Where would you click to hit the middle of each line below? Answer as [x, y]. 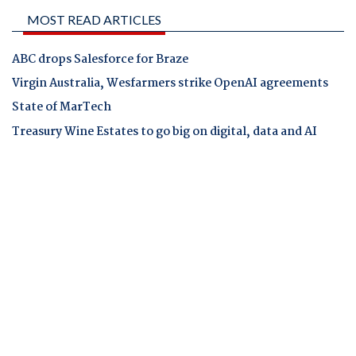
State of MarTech [62, 108]
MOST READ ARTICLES [94, 19]
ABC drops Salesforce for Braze [100, 59]
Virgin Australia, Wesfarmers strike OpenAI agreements [170, 84]
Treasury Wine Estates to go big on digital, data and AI [164, 132]
